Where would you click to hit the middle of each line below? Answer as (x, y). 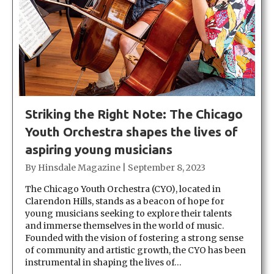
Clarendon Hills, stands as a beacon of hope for (125, 201)
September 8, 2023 (167, 167)
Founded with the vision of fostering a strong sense (134, 238)
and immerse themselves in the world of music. (124, 225)
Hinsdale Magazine (79, 167)
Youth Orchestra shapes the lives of (131, 131)
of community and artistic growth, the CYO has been (135, 250)
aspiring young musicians (99, 149)
